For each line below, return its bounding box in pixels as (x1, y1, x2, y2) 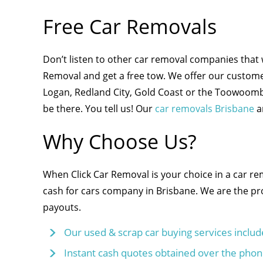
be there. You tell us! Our (42, 102, 155, 115)
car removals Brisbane (154, 102, 254, 115)
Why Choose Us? (42, 128, 197, 155)
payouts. (42, 201, 81, 214)
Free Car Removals (42, 13, 217, 40)
